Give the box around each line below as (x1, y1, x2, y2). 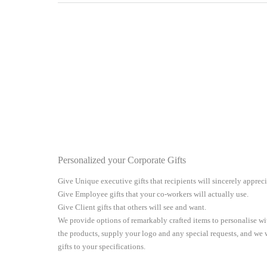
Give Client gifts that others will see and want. (58, 203, 208, 212)
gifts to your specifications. (58, 242, 145, 252)
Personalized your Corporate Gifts (58, 155, 186, 166)
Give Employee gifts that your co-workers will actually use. (58, 190, 249, 199)
